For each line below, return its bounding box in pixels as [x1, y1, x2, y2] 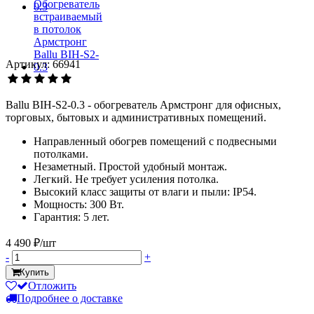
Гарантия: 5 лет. [34, 211, 109, 224]
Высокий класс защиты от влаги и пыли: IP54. [34, 186, 257, 198]
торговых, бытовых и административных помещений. [6, 111, 266, 124]
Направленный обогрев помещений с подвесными [34, 135, 277, 148]
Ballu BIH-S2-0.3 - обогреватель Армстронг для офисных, [6, 99, 281, 111]
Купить [20, 267, 49, 278]
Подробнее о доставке [17, 292, 123, 305]
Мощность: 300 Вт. [34, 198, 124, 211]
